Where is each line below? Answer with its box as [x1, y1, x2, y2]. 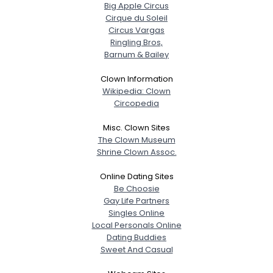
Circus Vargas [108, 24, 165, 36]
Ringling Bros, [110, 37, 163, 48]
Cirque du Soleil [105, 12, 168, 24]
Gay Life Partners [104, 195, 169, 207]
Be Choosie [113, 183, 160, 194]
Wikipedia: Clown [102, 85, 171, 97]
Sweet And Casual [100, 244, 173, 255]
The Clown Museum [97, 134, 175, 146]
